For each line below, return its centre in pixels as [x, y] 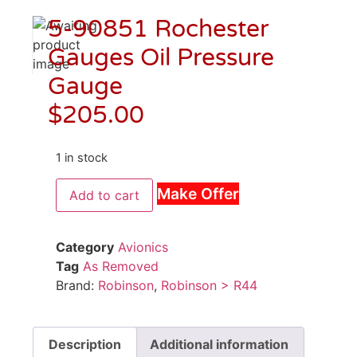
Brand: [77, 285]
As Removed [121, 266]
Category [85, 247]
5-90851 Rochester [158, 29]
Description [85, 344]
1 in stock [82, 158]
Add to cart [104, 195]
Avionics [143, 247]
